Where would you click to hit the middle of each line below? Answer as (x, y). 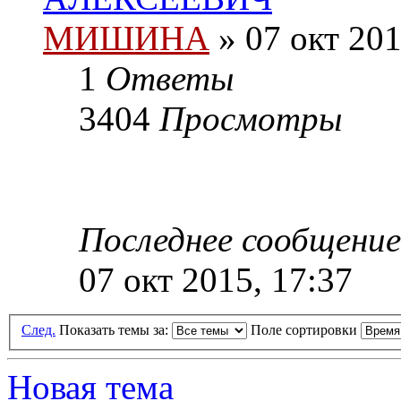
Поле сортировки (306, 330)
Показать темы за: (115, 330)
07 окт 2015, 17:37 (216, 280)
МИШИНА (126, 38)
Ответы (170, 79)
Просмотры (251, 119)
